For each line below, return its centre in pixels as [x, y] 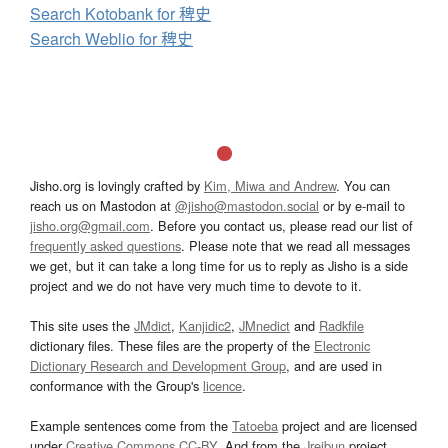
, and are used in [334, 366]
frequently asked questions [105, 246]
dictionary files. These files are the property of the [172, 346]
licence [222, 386]
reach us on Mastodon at [102, 206]
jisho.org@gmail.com [90, 226]
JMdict [152, 326]
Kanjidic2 [205, 326]
